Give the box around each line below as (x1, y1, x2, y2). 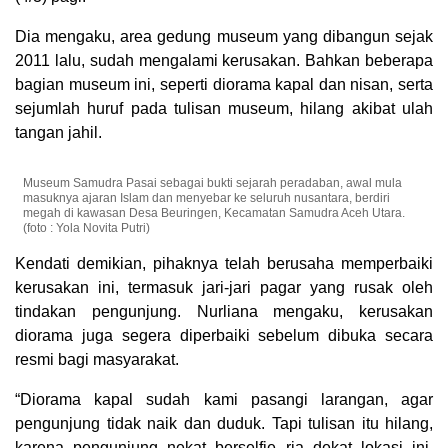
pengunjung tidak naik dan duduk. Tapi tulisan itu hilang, (15, 415, 433, 433)
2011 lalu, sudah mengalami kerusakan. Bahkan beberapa (15, 52, 433, 70)
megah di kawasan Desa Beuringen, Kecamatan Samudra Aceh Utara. (23, 206, 406, 221)
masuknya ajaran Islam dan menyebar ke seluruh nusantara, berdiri (23, 191, 391, 206)
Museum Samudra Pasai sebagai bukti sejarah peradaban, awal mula (23, 176, 403, 191)
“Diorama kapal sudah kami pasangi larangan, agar (15, 391, 433, 409)
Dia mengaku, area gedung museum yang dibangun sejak (15, 28, 433, 46)
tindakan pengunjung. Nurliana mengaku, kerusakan (15, 303, 433, 321)
